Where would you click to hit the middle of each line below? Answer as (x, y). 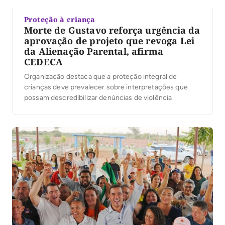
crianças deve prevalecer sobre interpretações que (106, 87)
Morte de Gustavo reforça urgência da (112, 30)
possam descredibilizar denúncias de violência (98, 98)
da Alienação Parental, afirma (94, 51)
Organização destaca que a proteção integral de (101, 77)
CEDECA (44, 62)
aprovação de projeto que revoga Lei (109, 41)
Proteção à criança (60, 20)
